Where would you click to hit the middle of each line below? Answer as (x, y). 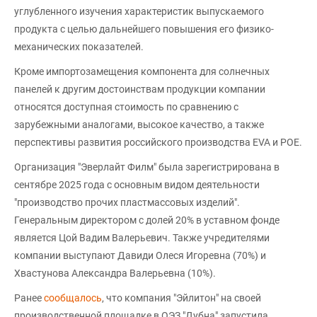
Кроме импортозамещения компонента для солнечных (142, 71)
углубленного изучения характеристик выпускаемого (139, 11)
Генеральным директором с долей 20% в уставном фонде (147, 220)
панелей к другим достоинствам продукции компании (140, 89)
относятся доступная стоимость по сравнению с (126, 106)
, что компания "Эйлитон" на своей (181, 298)
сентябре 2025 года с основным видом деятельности (137, 184)
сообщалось (73, 298)
